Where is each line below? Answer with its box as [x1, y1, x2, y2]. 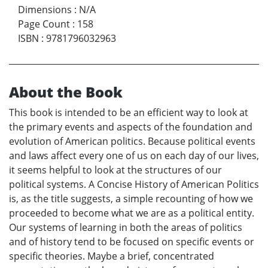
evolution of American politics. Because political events [9, 134, 255, 148]
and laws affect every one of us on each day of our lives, [9, 148, 259, 162]
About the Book [9, 81, 123, 102]
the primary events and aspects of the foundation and [9, 120, 252, 133]
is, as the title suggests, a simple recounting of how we [9, 191, 253, 205]
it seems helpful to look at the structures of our [9, 163, 222, 176]
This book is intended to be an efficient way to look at [9, 105, 248, 119]
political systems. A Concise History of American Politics [9, 177, 259, 191]
